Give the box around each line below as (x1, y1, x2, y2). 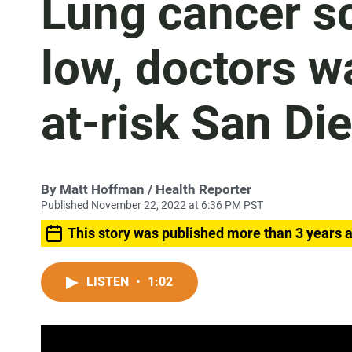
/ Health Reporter (145, 181, 251, 197)
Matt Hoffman (60, 181, 145, 197)
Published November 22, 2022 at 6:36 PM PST (41, 199, 263, 211)
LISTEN (86, 274, 132, 289)
